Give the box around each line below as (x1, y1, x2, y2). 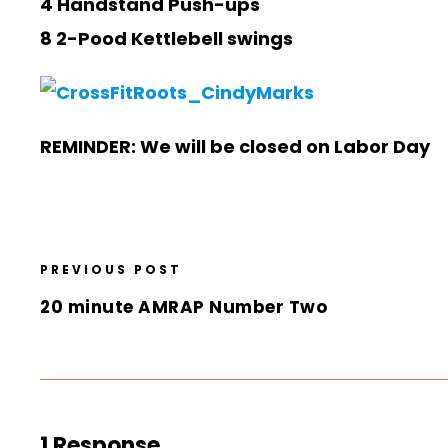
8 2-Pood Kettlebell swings (40, 26, 293, 52)
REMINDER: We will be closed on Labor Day (40, 134, 430, 160)
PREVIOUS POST (40, 261, 182, 279)
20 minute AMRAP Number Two (40, 295, 327, 320)
